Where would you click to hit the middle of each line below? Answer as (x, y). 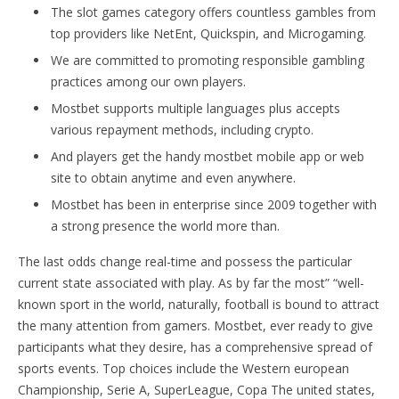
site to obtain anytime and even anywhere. (173, 177)
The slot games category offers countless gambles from (213, 12)
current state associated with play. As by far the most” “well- (191, 282)
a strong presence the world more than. (165, 225)
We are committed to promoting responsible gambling (208, 60)
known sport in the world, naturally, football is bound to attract (199, 304)
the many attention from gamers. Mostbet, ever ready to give (195, 325)
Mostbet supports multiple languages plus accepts (195, 108)
